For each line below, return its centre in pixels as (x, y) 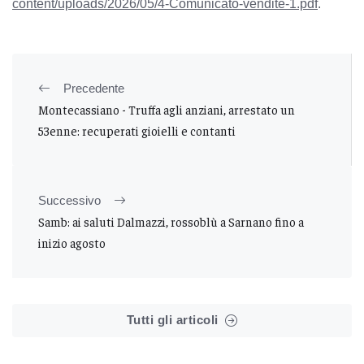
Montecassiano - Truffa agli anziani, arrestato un (167, 109)
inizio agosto (72, 242)
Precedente (94, 88)
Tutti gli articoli (172, 319)
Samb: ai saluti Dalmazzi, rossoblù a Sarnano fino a (171, 221)
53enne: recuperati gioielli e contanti (137, 130)
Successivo (69, 200)
